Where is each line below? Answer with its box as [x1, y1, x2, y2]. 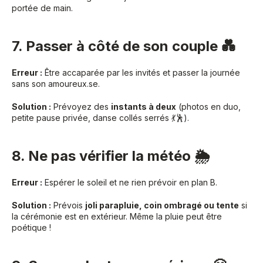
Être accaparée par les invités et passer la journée [42, 68, 240, 78]
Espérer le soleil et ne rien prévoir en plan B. [42, 177, 217, 188]
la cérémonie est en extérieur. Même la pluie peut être [12, 211, 222, 222]
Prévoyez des [51, 102, 111, 112]
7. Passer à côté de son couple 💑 [12, 38, 235, 55]
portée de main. [12, 3, 73, 14]
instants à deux [111, 102, 176, 112]
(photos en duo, [176, 102, 241, 112]
